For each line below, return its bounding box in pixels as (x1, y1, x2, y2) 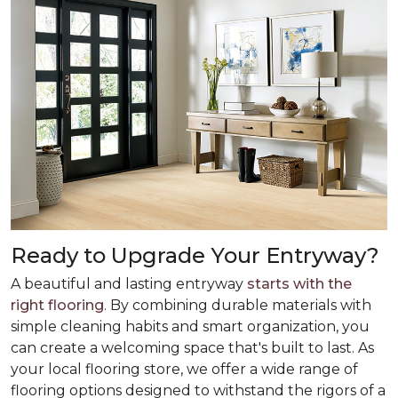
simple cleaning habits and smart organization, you (11, 318, 370, 335)
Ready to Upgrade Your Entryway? (11, 243, 379, 268)
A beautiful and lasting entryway (11, 275, 247, 292)
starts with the (247, 275, 352, 292)
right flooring (11, 297, 104, 314)
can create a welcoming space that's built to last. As (11, 339, 374, 356)
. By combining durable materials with (104, 297, 371, 314)
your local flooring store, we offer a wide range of (11, 361, 358, 378)
